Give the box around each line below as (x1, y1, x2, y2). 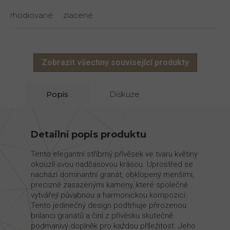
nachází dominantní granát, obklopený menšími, (31, 170, 194, 180)
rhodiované (10, 10, 53, 21)
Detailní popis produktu (31, 129, 146, 141)
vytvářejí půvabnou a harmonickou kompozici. (31, 190, 187, 200)
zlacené (63, 10, 93, 21)
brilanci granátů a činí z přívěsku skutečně (31, 211, 173, 221)
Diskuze (109, 89, 140, 100)
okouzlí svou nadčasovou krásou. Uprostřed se (31, 160, 193, 169)
